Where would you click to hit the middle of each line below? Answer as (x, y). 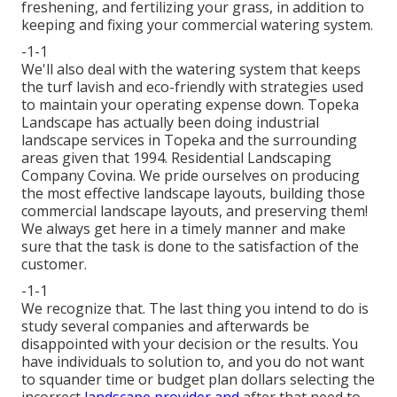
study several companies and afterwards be (165, 327)
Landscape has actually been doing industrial (170, 123)
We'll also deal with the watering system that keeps (191, 70)
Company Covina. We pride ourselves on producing (191, 176)
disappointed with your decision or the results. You (190, 344)
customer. (54, 265)
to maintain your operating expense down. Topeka (190, 105)
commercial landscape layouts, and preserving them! (195, 211)
